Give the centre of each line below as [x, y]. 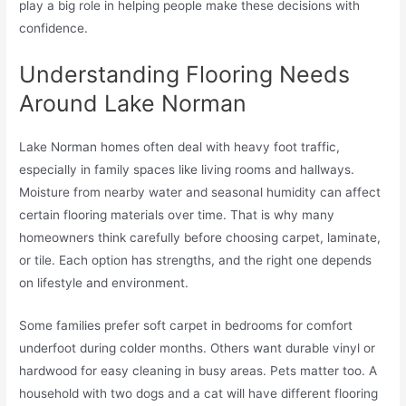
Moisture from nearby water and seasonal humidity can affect [200, 193]
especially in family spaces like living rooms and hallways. [187, 170]
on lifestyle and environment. [104, 283]
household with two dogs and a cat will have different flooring [199, 394]
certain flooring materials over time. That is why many [177, 215]
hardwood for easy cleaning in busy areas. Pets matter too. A [198, 371]
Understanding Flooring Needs [185, 75]
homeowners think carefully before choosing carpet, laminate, [200, 238]
